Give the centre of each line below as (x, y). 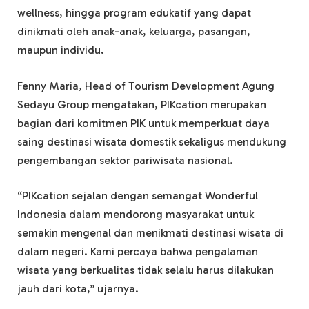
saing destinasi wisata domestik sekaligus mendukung (152, 141)
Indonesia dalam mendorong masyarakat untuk (136, 215)
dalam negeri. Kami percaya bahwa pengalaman (138, 252)
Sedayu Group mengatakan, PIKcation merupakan (142, 104)
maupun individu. (61, 50)
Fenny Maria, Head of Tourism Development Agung (146, 86)
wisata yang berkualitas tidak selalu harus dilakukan (146, 270)
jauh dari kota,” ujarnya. (78, 289)
